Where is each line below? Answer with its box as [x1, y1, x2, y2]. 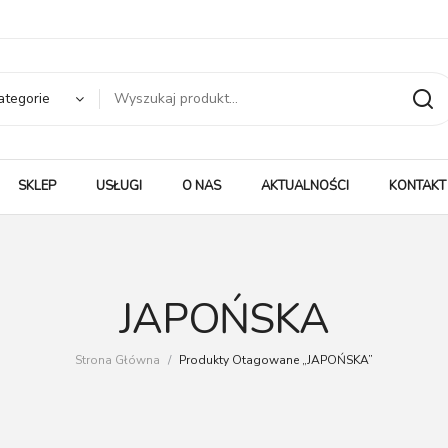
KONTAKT [389, 177, 446, 195]
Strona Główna [75, 352, 160, 368]
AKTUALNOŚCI [261, 177, 349, 195]
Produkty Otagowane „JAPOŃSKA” [176, 352, 373, 368]
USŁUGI [96, 177, 142, 195]
